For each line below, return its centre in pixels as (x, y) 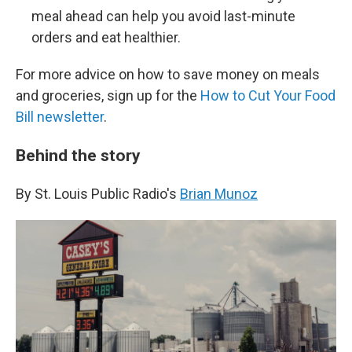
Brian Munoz (219, 193)
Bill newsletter (60, 116)
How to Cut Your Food (268, 95)
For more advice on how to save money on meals (168, 74)
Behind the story (78, 155)
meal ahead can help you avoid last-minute (163, 16)
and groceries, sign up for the (108, 95)
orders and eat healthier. (106, 37)
